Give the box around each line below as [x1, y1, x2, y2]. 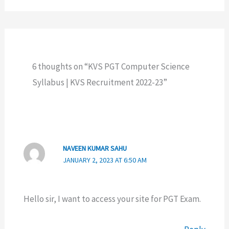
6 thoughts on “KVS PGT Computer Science [32, 61, 190, 73]
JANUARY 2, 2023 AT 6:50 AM [62, 155, 147, 165]
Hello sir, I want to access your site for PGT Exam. [23, 193, 201, 204]
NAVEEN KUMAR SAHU [62, 144, 127, 153]
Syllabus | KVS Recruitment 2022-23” [32, 77, 167, 88]
